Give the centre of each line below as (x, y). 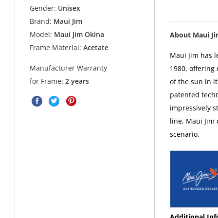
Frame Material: (56, 47)
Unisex (68, 8)
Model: (41, 34)
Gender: (43, 8)
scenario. (184, 134)
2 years (77, 81)
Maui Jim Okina (79, 34)
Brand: (41, 21)
